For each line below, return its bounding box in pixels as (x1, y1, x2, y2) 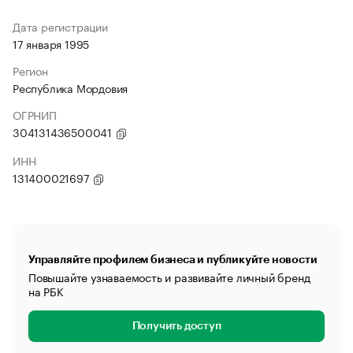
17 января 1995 (13, 35, 90, 52)
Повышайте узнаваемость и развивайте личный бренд (28, 268, 310, 285)
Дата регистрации (13, 17, 108, 35)
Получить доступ (132, 321, 221, 332)
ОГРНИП (13, 106, 57, 123)
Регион (13, 61, 48, 79)
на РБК (28, 282, 64, 299)
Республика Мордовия (13, 79, 128, 96)
